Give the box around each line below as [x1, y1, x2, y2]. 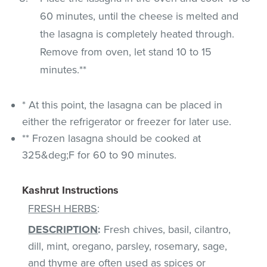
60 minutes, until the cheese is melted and [40, 9, 239, 23]
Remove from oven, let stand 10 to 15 [40, 45, 212, 58]
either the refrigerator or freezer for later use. [22, 114, 232, 128]
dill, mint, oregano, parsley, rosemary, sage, [28, 239, 228, 253]
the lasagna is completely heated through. [40, 27, 235, 41]
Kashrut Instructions [22, 183, 119, 197]
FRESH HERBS [28, 201, 98, 215]
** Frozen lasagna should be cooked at [22, 131, 201, 145]
